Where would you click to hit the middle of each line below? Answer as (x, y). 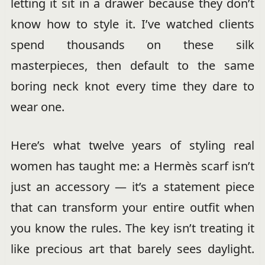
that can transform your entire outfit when (132, 207)
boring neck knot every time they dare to (132, 86)
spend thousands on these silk (132, 45)
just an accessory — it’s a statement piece (132, 187)
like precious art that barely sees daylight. (132, 249)
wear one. (37, 107)
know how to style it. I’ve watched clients (132, 24)
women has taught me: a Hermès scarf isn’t (132, 166)
